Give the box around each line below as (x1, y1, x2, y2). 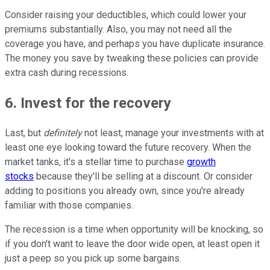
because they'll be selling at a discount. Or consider (34, 170, 253, 182)
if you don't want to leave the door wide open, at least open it (5, 237, 260, 250)
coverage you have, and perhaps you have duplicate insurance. (5, 37, 265, 49)
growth (187, 155, 216, 168)
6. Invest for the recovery (5, 94, 171, 111)
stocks (5, 170, 34, 182)
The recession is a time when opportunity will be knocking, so (5, 223, 263, 235)
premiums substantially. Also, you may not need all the (5, 23, 232, 35)
